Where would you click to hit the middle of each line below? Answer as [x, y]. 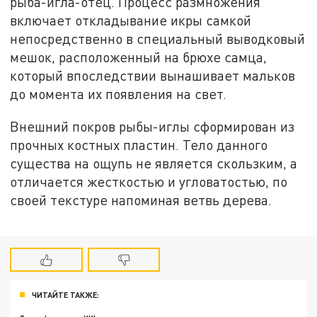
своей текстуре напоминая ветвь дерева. [141, 200]
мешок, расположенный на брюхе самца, [139, 57]
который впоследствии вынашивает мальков [153, 76]
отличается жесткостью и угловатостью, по [149, 181]
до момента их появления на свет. [119, 94]
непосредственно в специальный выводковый [158, 39]
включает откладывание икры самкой [131, 21]
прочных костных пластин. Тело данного [139, 144]
